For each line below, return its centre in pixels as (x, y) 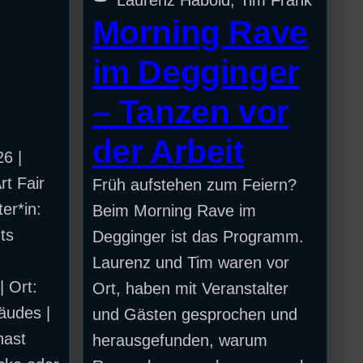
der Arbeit (168, 151)
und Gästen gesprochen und (194, 314)
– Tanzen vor (190, 111)
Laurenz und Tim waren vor (190, 262)
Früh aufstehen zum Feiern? (194, 184)
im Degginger (196, 72)
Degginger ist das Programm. (198, 236)
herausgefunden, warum (179, 340)
